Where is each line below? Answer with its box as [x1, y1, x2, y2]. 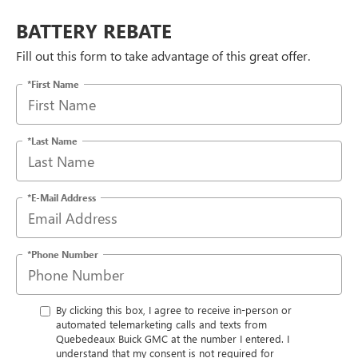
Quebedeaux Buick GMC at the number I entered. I [56, 332, 289, 346]
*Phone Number [27, 247, 98, 261]
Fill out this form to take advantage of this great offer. [16, 47, 310, 65]
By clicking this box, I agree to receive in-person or [56, 303, 292, 317]
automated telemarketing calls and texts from [56, 317, 267, 332]
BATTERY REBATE [16, 18, 172, 44]
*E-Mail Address [27, 190, 96, 204]
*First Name [27, 77, 79, 90]
